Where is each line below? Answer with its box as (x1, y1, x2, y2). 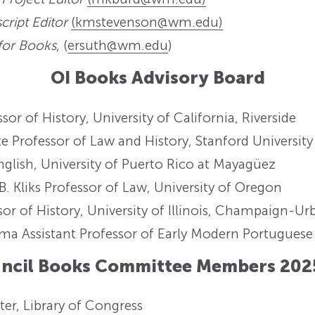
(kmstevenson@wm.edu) (71, 14, 224, 31)
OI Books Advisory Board (50, 67, 265, 89)
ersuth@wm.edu (67, 37, 169, 54)
